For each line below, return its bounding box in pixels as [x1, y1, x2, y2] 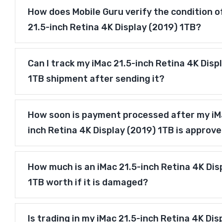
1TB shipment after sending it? [27, 73, 165, 85]
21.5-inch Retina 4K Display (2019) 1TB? [27, 22, 201, 33]
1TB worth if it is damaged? [27, 176, 148, 188]
